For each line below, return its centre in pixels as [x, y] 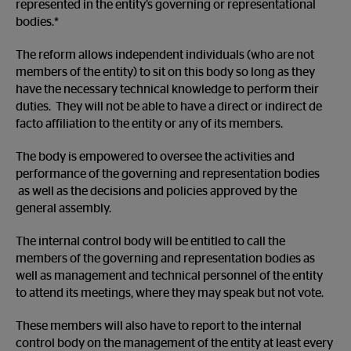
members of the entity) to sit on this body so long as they [165, 72]
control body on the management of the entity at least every [174, 343]
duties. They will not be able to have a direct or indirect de [169, 107]
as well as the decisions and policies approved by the [156, 191]
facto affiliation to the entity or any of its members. [149, 124]
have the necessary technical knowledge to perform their [167, 89]
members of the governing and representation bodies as [165, 259]
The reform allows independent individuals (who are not [165, 55]
